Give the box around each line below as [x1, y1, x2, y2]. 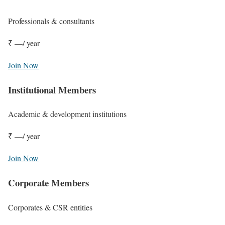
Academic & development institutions [8, 108, 127, 120]
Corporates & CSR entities [8, 201, 92, 212]
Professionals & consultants [8, 15, 94, 26]
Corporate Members [8, 176, 89, 190]
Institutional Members [8, 82, 96, 96]
